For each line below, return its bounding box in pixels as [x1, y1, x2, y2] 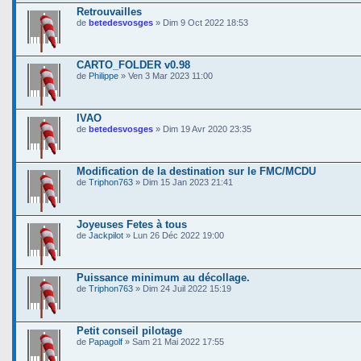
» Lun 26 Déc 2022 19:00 [123, 230, 224, 240]
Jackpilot [89, 230, 123, 240]
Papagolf [89, 337, 122, 346]
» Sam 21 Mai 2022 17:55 [122, 337, 224, 346]
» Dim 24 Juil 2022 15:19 [133, 284, 231, 293]
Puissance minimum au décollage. [77, 272, 250, 284]
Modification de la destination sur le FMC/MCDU [77, 165, 316, 177]
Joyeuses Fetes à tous [77, 218, 187, 230]
